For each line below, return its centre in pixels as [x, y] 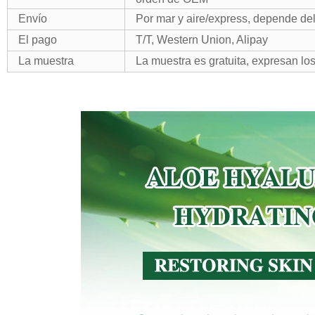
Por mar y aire [170, 19]
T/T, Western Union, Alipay [201, 40]
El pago [37, 40]
